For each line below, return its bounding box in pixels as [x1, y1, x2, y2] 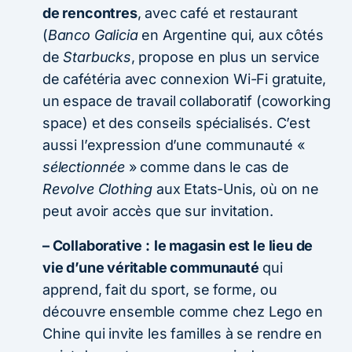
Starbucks [63, 48, 131, 65]
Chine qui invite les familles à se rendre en [42, 324, 323, 342]
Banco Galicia [47, 26, 138, 43]
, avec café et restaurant [137, 4, 299, 21]
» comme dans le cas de [124, 158, 289, 175]
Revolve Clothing [42, 180, 153, 197]
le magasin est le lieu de [153, 236, 313, 254]
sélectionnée [42, 158, 125, 175]
